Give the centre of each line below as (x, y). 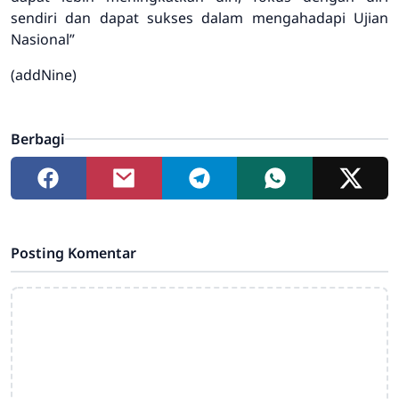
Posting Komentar (73, 253)
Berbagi (38, 139)
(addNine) (44, 75)
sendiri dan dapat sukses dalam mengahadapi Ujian (199, 18)
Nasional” (43, 39)
